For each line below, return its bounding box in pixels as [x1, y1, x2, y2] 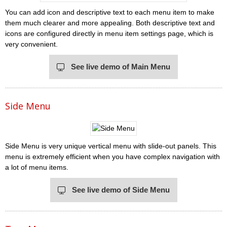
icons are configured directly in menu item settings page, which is [5, 29, 213, 37]
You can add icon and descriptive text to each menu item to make [5, 8, 214, 16]
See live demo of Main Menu [71, 62, 170, 71]
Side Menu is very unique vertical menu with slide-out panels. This [5, 141, 216, 150]
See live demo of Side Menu [71, 185, 170, 194]
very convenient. [5, 40, 58, 48]
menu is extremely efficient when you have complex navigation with [5, 152, 220, 161]
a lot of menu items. [5, 163, 68, 171]
